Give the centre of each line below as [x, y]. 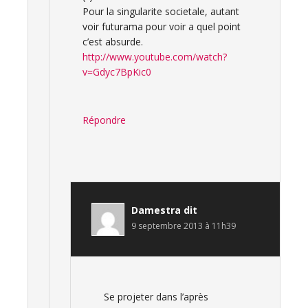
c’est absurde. [113, 42]
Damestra [156, 210]
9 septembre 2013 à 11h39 [184, 226]
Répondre [104, 120]
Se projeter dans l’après [156, 297]
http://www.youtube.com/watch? [155, 57]
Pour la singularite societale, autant [161, 11]
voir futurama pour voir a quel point [162, 26]
